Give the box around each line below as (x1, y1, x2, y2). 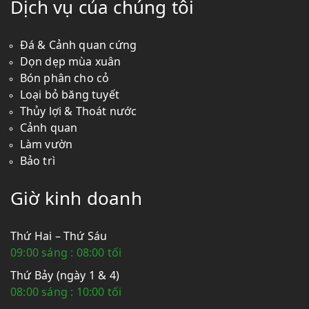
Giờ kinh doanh (10, 186, 142, 211)
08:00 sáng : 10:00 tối (10, 284, 122, 300)
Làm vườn (19, 137, 73, 152)
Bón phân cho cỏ (19, 70, 110, 86)
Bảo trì (19, 153, 55, 169)
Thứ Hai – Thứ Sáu (10, 228, 108, 244)
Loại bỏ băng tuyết (19, 87, 120, 103)
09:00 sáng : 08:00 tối (10, 245, 122, 261)
